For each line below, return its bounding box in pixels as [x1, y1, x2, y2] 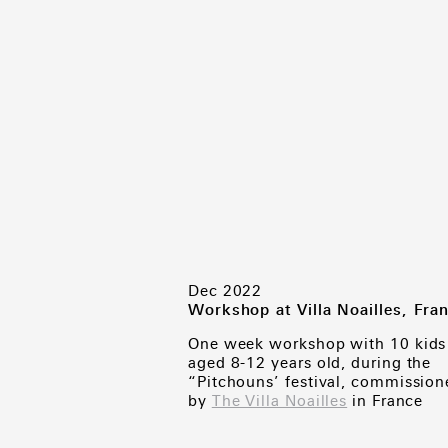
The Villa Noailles [211, 392, 348, 410]
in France [347, 392, 424, 410]
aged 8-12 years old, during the [188, 354, 432, 372]
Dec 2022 [188, 282, 263, 300]
